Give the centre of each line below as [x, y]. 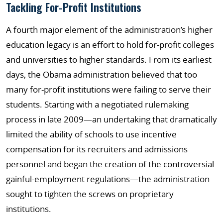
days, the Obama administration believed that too [102, 74]
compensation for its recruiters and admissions [97, 149]
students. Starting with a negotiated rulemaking [97, 104]
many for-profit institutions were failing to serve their [109, 89]
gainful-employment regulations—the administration [108, 179]
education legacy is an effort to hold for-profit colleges [110, 45]
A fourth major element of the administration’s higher [109, 30]
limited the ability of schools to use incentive [91, 134]
